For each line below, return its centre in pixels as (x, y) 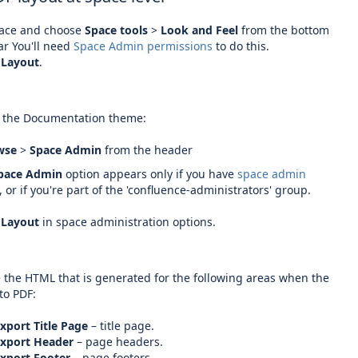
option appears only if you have (150, 174)
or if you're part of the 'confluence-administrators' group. (158, 190)
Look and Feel (199, 30)
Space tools (116, 30)
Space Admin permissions (143, 46)
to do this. (243, 46)
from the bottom (284, 30)
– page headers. (118, 342)
